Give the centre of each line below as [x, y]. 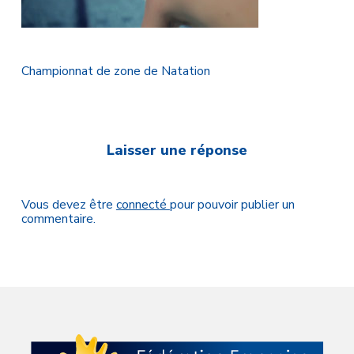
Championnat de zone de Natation [115, 71]
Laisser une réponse [177, 150]
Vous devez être [68, 205]
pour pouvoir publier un [232, 205]
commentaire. [58, 219]
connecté [143, 205]
